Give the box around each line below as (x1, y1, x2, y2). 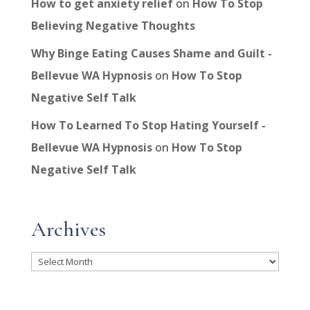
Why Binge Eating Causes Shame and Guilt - (30, 46, 272, 62)
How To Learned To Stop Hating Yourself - (30, 118, 266, 134)
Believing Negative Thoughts (30, 18, 195, 34)
